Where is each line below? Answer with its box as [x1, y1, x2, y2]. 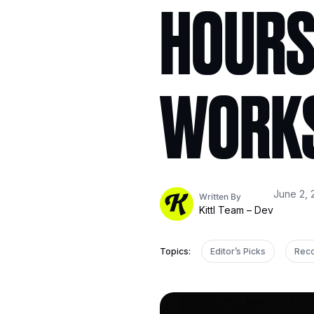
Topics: [160, 246, 193, 257]
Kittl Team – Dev [199, 204, 273, 216]
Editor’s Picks [210, 246, 266, 257]
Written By [199, 191, 241, 202]
